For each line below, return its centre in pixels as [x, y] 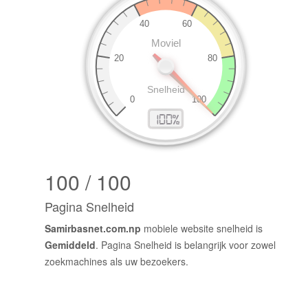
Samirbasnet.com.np [93, 229]
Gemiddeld [70, 245]
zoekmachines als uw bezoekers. [117, 262]
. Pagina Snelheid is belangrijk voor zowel [186, 245]
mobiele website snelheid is [202, 229]
